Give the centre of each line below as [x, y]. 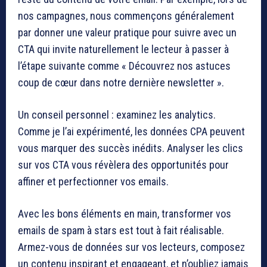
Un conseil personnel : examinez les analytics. [117, 114]
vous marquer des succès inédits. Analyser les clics [131, 148]
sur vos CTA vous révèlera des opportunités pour [123, 164]
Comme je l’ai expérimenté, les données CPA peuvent [131, 131]
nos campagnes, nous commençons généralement [126, 15]
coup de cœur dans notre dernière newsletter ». [121, 82]
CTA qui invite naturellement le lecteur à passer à [123, 49]
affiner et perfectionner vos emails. [93, 181]
